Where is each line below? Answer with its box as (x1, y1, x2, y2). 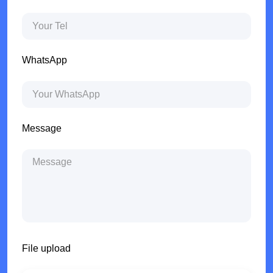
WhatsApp (22, 55, 67, 66)
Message (22, 123, 62, 134)
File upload (22, 243, 71, 254)
